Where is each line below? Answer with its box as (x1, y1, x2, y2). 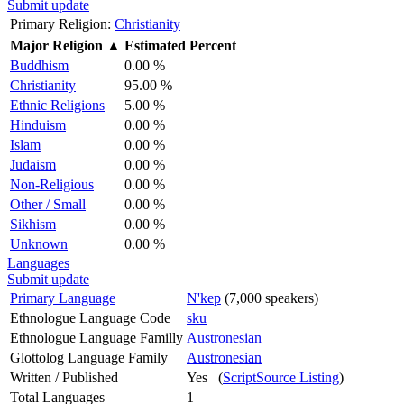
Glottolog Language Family (10, 349, 168, 365)
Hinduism (10, 116, 66, 133)
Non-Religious (10, 176, 94, 192)
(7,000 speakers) (221, 289, 318, 306)
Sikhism (10, 216, 56, 232)
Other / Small (10, 196, 86, 212)
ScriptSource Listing (223, 369, 339, 385)
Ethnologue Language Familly (10, 329, 183, 345)
